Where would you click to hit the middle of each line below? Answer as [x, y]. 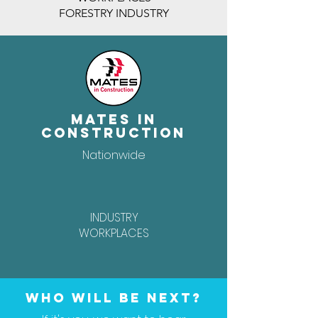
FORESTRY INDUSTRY [114, 13]
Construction [114, 133]
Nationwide [114, 155]
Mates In [114, 119]
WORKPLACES [114, 233]
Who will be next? [114, 298]
